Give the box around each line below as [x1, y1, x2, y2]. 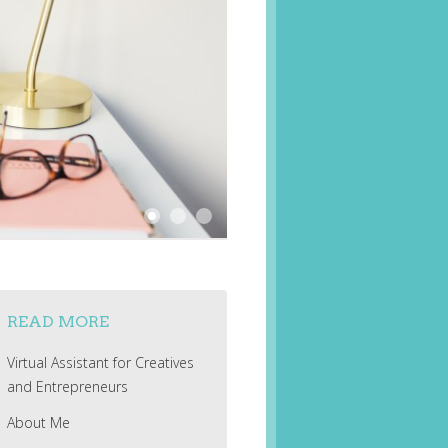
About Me [6, 413, 70, 433]
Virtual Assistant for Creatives [6, 353, 194, 373]
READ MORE [6, 312, 109, 332]
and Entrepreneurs [6, 377, 128, 397]
